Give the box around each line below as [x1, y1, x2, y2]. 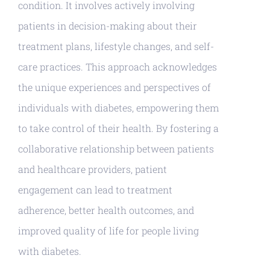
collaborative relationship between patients [17, 142, 214, 155]
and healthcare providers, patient [17, 163, 167, 175]
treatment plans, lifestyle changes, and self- [17, 40, 214, 52]
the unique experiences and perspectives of [17, 81, 211, 93]
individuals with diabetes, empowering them [17, 101, 219, 114]
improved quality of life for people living [17, 224, 199, 237]
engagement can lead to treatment [17, 183, 172, 196]
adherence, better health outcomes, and [17, 204, 194, 216]
